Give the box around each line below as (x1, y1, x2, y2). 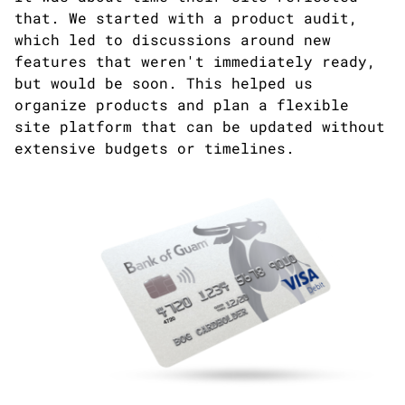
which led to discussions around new (14, 29, 331, 49)
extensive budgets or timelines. (14, 137, 295, 157)
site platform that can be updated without (14, 116, 385, 136)
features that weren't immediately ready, (14, 51, 376, 71)
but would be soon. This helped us (14, 72, 313, 92)
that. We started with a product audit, (14, 7, 358, 27)
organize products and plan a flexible (14, 94, 349, 114)
